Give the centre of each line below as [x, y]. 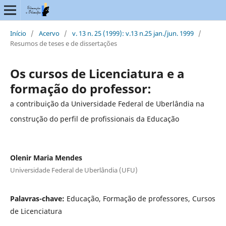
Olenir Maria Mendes [46, 157]
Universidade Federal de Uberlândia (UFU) [74, 170]
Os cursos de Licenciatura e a [97, 73]
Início [18, 33]
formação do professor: [80, 88]
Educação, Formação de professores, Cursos [141, 198]
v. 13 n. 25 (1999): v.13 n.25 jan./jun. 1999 [133, 33]
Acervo [49, 33]
